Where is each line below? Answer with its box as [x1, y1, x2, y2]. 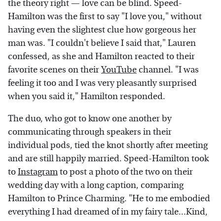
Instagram [18, 167, 58, 178]
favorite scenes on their [8, 65, 101, 75]
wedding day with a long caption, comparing [8, 180, 184, 191]
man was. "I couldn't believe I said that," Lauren [8, 38, 196, 49]
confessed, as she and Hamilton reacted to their [8, 51, 195, 62]
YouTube [101, 65, 137, 75]
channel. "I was [137, 65, 199, 75]
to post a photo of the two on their [58, 167, 193, 178]
